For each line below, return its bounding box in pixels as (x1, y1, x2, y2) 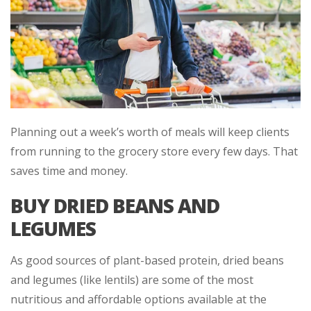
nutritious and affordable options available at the (10, 291, 267, 307)
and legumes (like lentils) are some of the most (10, 271, 253, 287)
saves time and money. (10, 162, 128, 178)
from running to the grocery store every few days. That (10, 143, 298, 159)
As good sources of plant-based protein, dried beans (10, 252, 284, 268)
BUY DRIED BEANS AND (10, 192, 219, 219)
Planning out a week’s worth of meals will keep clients (10, 124, 289, 140)
